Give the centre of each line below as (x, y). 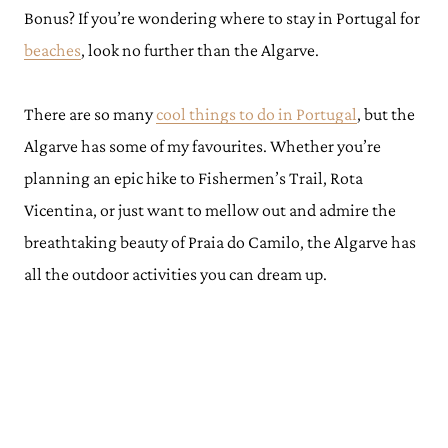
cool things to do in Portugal (256, 114)
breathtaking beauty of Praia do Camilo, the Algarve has (220, 242)
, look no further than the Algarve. (201, 50)
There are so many (90, 114)
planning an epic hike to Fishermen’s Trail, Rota (193, 178)
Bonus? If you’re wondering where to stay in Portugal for (222, 18)
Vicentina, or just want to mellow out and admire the (210, 210)
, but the (386, 114)
